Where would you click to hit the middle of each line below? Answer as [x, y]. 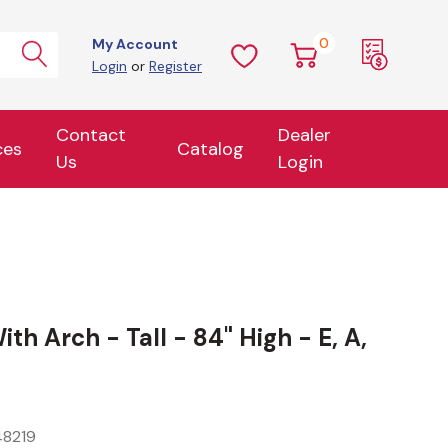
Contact [90, 135]
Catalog [210, 148]
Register [175, 66]
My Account [135, 44]
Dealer [304, 135]
